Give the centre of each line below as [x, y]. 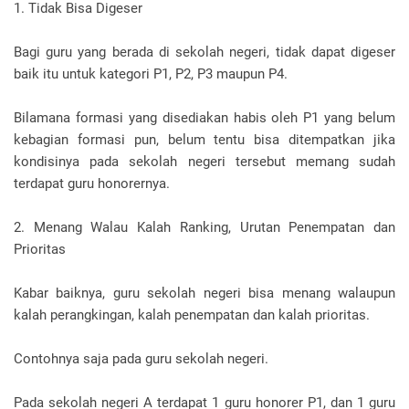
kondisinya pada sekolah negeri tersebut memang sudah [204, 162]
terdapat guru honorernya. [92, 184]
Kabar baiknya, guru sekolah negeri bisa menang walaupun [204, 293]
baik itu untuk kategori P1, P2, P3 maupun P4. [151, 74]
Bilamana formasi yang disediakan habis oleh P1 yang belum [204, 118]
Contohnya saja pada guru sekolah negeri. [141, 359]
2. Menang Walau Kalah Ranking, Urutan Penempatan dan [204, 227]
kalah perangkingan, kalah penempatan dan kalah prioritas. [192, 315]
